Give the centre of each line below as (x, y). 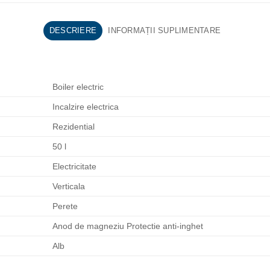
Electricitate (75, 167)
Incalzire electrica (86, 107)
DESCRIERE (73, 30)
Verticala (69, 187)
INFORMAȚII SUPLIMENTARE (165, 30)
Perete (65, 206)
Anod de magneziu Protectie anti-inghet (128, 226)
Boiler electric (78, 87)
